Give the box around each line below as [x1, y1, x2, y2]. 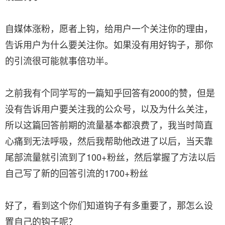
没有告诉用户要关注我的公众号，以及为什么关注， [5, 102, 213, 115]
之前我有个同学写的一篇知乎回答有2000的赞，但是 [5, 86, 215, 99]
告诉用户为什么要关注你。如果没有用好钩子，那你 [5, 38, 213, 51]
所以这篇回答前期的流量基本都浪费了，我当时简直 [5, 118, 213, 131]
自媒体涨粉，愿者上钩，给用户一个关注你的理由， [5, 22, 213, 35]
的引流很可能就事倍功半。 [5, 54, 114, 67]
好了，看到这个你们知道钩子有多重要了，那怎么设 [5, 198, 213, 211]
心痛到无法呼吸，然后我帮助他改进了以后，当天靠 [5, 134, 213, 147]
